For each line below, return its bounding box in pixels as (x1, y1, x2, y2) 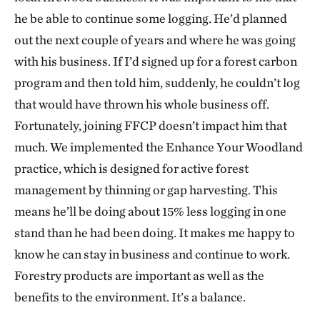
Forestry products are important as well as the (14, 268, 264, 283)
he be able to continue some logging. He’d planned (14, 11, 287, 26)
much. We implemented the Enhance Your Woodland (14, 139, 303, 154)
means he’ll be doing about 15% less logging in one (14, 204, 286, 219)
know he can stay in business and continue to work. (14, 246, 290, 261)
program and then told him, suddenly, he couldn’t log (14, 75, 300, 90)
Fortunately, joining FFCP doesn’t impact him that (14, 118, 287, 133)
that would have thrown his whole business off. (14, 96, 269, 111)
